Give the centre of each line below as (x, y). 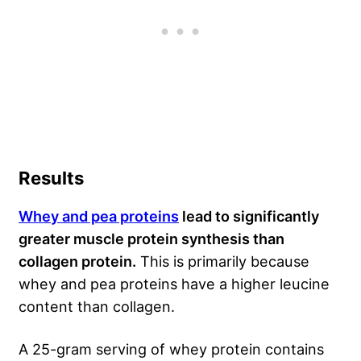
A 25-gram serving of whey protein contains (171, 349)
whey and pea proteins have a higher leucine (174, 283)
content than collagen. (97, 306)
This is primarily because (223, 261)
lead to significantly (249, 216)
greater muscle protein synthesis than (151, 238)
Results (51, 178)
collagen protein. (77, 261)
